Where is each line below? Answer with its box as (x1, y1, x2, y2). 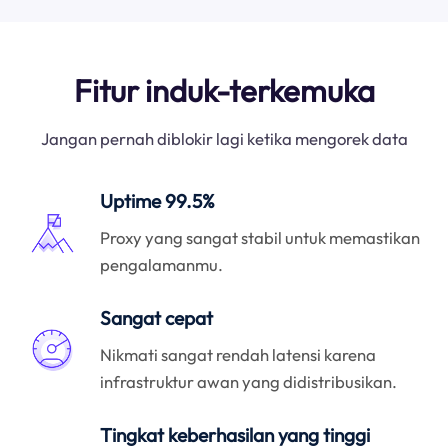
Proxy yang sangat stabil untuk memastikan (100, 226, 421, 248)
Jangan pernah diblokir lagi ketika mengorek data (40, 128, 408, 150)
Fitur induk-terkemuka (73, 70, 375, 110)
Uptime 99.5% (100, 188, 216, 213)
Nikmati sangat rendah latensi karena (100, 343, 377, 365)
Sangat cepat (100, 306, 214, 331)
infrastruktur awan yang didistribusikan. (100, 370, 398, 392)
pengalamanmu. (100, 253, 224, 275)
